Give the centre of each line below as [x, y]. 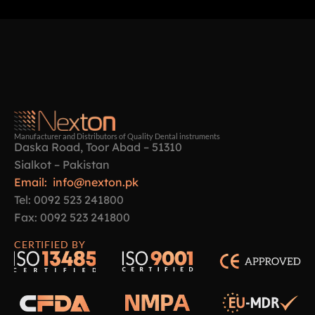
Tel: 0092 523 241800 [69, 200]
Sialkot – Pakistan [62, 165]
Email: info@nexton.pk [76, 182]
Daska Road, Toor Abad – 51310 [98, 147]
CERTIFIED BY [50, 245]
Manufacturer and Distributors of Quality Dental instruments [117, 136]
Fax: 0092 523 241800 [72, 218]
